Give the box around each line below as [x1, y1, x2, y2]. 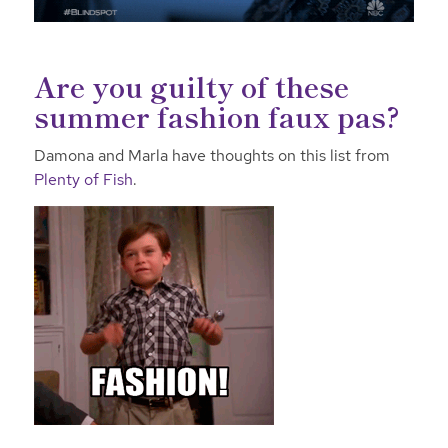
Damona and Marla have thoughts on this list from [33, 145, 390, 167]
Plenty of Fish [33, 169, 133, 191]
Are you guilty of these [33, 65, 349, 106]
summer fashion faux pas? [33, 95, 400, 136]
